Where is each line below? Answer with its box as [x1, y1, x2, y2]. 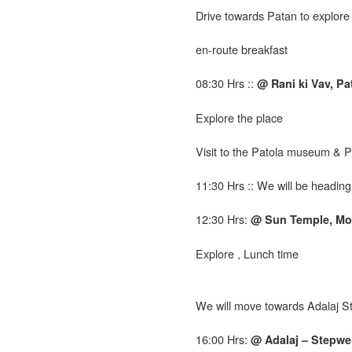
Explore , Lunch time [196, 244, 299, 262]
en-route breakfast [196, 40, 288, 57]
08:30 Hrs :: [196, 74, 257, 91]
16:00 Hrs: [196, 330, 251, 347]
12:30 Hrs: [196, 210, 251, 227]
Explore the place [196, 108, 283, 126]
